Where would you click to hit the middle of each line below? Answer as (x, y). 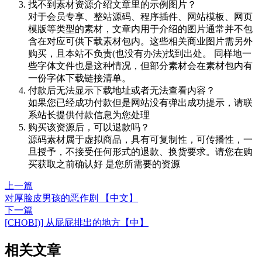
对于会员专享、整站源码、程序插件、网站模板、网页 (140, 16)
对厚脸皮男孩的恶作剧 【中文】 (71, 198)
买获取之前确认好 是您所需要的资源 (104, 164)
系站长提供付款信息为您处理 (89, 115)
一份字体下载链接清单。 (80, 78)
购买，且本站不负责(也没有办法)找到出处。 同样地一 (140, 53)
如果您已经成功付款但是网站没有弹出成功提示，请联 (140, 102)
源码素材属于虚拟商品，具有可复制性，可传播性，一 (140, 139)
